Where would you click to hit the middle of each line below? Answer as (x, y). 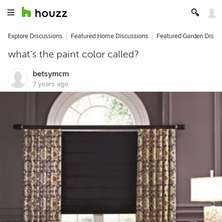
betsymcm (51, 74)
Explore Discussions (35, 36)
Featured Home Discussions (110, 36)
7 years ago (51, 84)
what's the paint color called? (74, 54)
